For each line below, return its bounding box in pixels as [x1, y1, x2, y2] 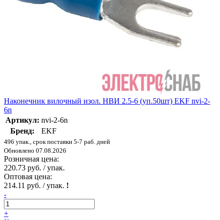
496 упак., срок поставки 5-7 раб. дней [4, 137, 110, 145]
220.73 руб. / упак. [4, 163, 65, 172]
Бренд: [10, 126, 34, 135]
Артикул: [5, 115, 39, 124]
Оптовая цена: [4, 172, 52, 181]
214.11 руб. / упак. [4, 181, 66, 190]
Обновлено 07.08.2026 [4, 146, 66, 154]
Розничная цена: [4, 154, 59, 163]
